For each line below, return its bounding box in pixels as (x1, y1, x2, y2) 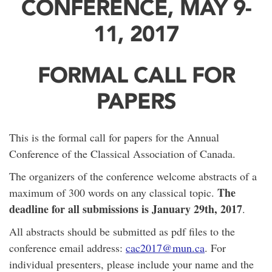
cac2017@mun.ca (126, 240, 205, 256)
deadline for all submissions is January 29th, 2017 (9, 201, 242, 217)
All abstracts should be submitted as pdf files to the (9, 224, 235, 239)
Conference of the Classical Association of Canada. (9, 146, 236, 161)
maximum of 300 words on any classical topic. (9, 185, 217, 200)
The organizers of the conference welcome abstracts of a (9, 169, 257, 184)
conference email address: (9, 240, 126, 256)
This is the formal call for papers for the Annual (9, 130, 219, 145)
